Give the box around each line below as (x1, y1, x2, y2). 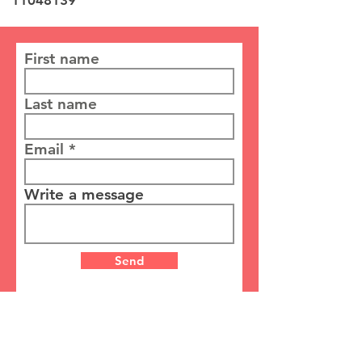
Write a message (24, 185, 144, 204)
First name (24, 49, 99, 69)
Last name (24, 95, 97, 114)
